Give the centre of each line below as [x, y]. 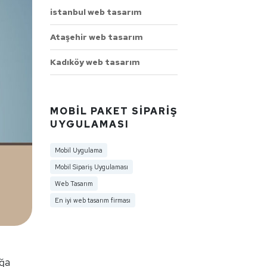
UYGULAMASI [89, 124]
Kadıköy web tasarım [95, 62]
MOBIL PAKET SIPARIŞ [114, 111]
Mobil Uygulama [78, 150]
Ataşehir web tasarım [96, 37]
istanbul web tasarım [96, 12]
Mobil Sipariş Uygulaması [91, 167]
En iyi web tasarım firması [92, 200]
